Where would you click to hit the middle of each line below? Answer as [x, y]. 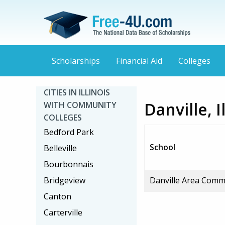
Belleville [60, 148]
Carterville [63, 212]
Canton [58, 196]
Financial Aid [139, 61]
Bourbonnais [69, 164]
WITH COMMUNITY [80, 105]
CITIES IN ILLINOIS [77, 92]
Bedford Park [69, 132]
